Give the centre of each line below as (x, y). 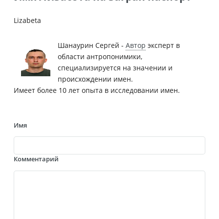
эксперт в (163, 45)
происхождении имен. (95, 79)
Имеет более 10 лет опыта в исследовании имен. (97, 90)
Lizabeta (27, 20)
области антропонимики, (100, 56)
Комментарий (36, 159)
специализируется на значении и (115, 67)
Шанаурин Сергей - (92, 45)
